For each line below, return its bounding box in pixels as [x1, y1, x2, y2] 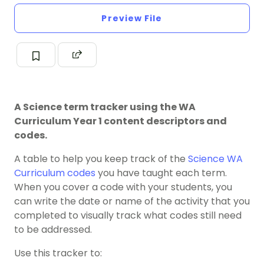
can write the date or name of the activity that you [14, 194, 250, 209]
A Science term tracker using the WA [14, 100, 196, 114]
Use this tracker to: [14, 246, 102, 260]
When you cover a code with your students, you [14, 180, 232, 194]
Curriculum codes [14, 166, 95, 180]
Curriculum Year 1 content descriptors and [14, 114, 227, 128]
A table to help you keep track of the [14, 152, 188, 166]
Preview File [101, 12, 163, 25]
